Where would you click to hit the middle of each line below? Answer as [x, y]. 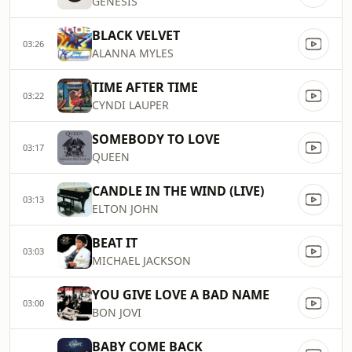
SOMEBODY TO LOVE [156, 139]
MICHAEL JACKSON [141, 260]
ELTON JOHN [125, 209]
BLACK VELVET [136, 35]
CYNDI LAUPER [130, 105]
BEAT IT [115, 243]
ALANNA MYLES [133, 53]
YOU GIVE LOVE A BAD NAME [181, 295]
